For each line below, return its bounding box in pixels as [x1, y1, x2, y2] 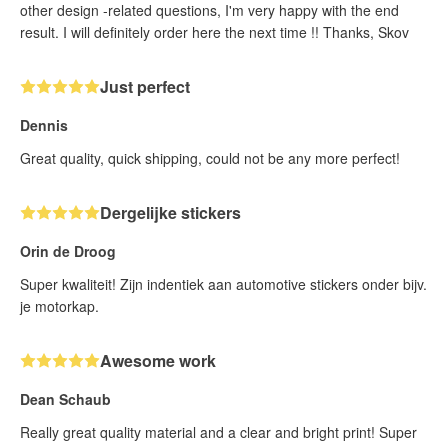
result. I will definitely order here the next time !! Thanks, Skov [20, 21, 409, 42]
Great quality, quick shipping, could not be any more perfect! [20, 147, 400, 168]
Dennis [20, 114, 68, 135]
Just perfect [100, 74, 190, 98]
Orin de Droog [20, 240, 116, 261]
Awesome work [100, 348, 216, 372]
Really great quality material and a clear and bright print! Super [20, 421, 417, 442]
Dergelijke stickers [100, 200, 241, 224]
